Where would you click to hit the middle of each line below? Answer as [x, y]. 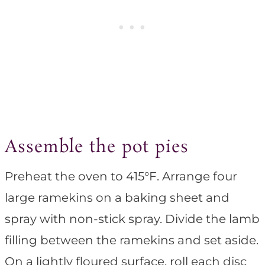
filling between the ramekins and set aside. [132, 240]
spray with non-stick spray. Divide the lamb [132, 219]
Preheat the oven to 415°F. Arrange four [121, 177]
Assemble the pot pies [97, 148]
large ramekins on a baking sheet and [117, 198]
